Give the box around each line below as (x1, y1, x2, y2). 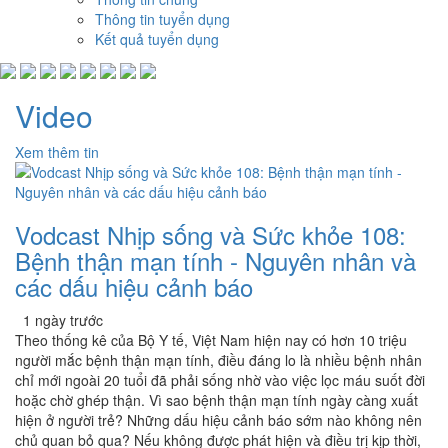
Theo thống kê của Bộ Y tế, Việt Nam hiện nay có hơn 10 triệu (15, 330, 407, 351)
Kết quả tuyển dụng (95, 29, 219, 49)
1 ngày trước (15, 310, 103, 331)
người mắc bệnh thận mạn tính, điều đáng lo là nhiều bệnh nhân (15, 350, 422, 371)
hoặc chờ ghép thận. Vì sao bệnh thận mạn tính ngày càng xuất (15, 390, 418, 411)
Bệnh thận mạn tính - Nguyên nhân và (15, 243, 416, 279)
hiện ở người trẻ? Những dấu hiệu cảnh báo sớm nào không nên (15, 410, 422, 431)
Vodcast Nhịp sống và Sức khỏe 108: (15, 217, 406, 253)
